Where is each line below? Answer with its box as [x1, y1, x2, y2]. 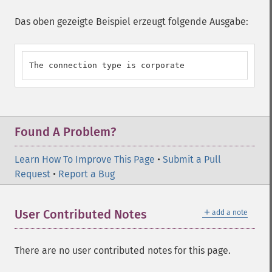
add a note [212, 208, 248, 217]
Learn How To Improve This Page [15, 154, 155, 165]
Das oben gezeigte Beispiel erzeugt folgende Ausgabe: [15, 16, 248, 27]
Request [15, 168, 50, 180]
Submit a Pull [163, 154, 221, 165]
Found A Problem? [15, 124, 116, 139]
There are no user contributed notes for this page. [15, 245, 231, 256]
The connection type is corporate [29, 61, 185, 70]
